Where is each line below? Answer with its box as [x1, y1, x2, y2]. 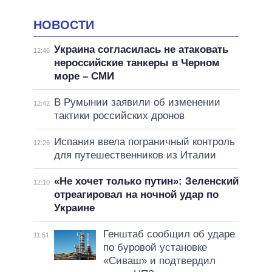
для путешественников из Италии [53, 149, 216, 161]
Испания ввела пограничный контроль [53, 136, 235, 148]
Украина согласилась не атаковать [53, 44, 228, 56]
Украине [53, 202, 95, 214]
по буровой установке [103, 242, 207, 254]
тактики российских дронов [53, 110, 185, 122]
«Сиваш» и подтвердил [103, 255, 216, 267]
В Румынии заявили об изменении [53, 97, 220, 109]
